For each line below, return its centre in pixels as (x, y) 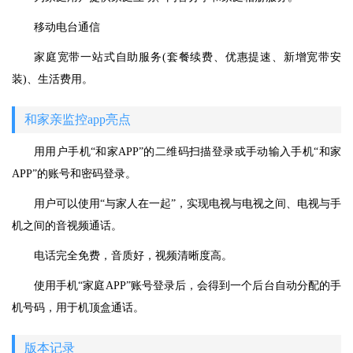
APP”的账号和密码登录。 (74, 174)
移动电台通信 (67, 28)
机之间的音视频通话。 (67, 226)
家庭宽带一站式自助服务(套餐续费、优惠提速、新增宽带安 (188, 58)
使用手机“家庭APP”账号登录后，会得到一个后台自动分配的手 (188, 286)
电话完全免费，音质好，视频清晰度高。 (133, 256)
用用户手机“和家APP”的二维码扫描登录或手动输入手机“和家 (188, 152)
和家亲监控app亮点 (78, 120)
